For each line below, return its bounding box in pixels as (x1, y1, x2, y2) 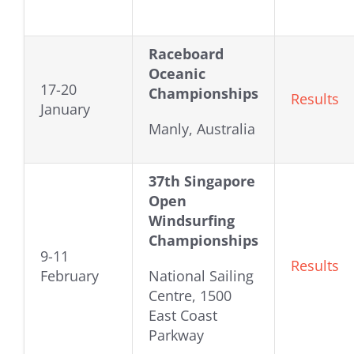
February (40, 266, 99, 286)
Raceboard (149, 44, 224, 64)
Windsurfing (149, 211, 235, 231)
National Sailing (149, 266, 254, 286)
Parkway (149, 326, 204, 345)
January (40, 100, 90, 119)
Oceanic (149, 64, 205, 84)
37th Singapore (149, 171, 255, 191)
